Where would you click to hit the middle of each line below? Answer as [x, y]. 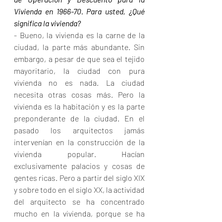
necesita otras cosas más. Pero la [79, 95]
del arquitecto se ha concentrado [79, 202]
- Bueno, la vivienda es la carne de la [79, 35]
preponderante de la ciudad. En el [79, 118]
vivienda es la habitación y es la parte [79, 107]
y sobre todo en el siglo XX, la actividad [79, 190]
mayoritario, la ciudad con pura [79, 71]
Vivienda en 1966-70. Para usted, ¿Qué [79, 11]
